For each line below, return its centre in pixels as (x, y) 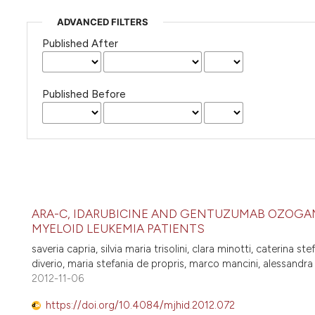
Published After (80, 43)
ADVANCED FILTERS (102, 21)
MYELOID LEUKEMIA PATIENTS (118, 229)
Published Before (84, 95)
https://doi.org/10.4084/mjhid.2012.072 (140, 306)
